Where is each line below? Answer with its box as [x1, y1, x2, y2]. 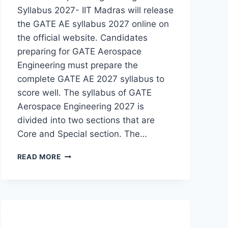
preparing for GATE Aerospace [17, 46, 141, 56]
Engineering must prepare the [17, 60, 138, 70]
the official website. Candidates [17, 32, 148, 43]
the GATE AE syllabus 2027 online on [17, 18, 169, 29]
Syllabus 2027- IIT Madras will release [17, 5, 174, 15]
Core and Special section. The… [17, 128, 147, 139]
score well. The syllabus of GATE [17, 87, 152, 98]
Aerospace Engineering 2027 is [17, 101, 144, 111]
